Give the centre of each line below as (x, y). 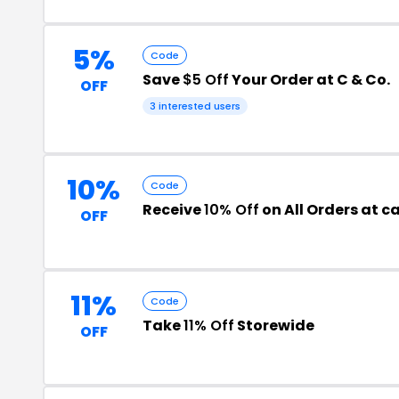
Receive (173, 210)
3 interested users (195, 106)
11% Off (209, 326)
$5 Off (206, 80)
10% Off (232, 210)
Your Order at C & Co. (309, 80)
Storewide (274, 326)
